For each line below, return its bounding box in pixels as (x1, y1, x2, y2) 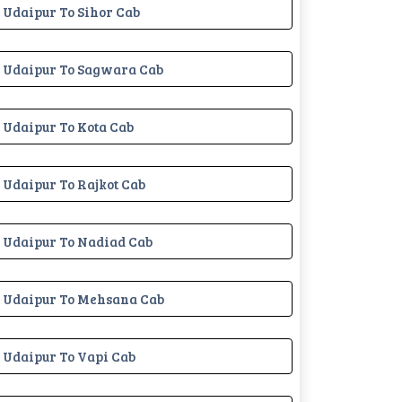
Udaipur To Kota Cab (3, 117, 134, 135)
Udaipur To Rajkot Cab (3, 174, 145, 193)
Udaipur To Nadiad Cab (3, 232, 153, 250)
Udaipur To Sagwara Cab (3, 59, 163, 78)
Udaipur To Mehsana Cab (3, 289, 164, 308)
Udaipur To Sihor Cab (3, 2, 140, 21)
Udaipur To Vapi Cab (3, 346, 135, 365)
